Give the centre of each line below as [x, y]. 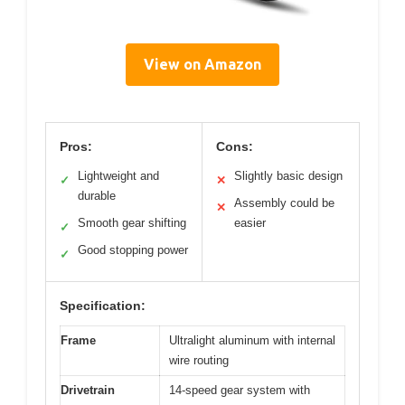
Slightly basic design [288, 175]
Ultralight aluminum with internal [252, 340]
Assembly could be [284, 202]
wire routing [199, 360]
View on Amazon [202, 64]
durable [97, 195]
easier [250, 222]
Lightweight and [118, 175]
